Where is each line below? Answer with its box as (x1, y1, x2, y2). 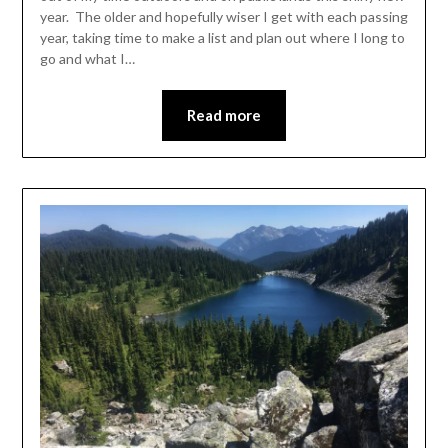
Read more (187, 105, 261, 124)
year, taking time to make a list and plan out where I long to (39, 28, 405, 46)
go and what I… (39, 49, 135, 67)
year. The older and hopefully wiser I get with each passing (39, 7, 408, 25)
